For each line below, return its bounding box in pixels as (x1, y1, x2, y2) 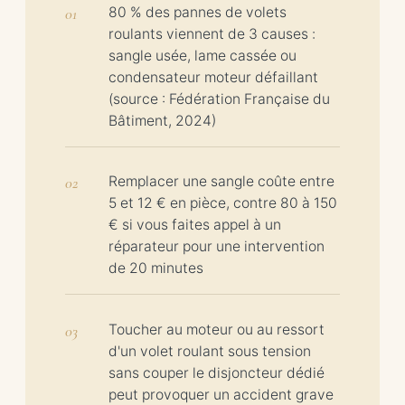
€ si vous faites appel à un (108, 216, 281, 234)
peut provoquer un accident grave (108, 385, 334, 403)
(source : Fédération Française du (108, 89, 330, 108)
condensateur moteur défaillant (108, 68, 318, 86)
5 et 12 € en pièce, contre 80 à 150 (108, 194, 337, 212)
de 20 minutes (108, 259, 203, 278)
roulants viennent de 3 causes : (108, 24, 316, 42)
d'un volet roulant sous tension (108, 342, 311, 360)
